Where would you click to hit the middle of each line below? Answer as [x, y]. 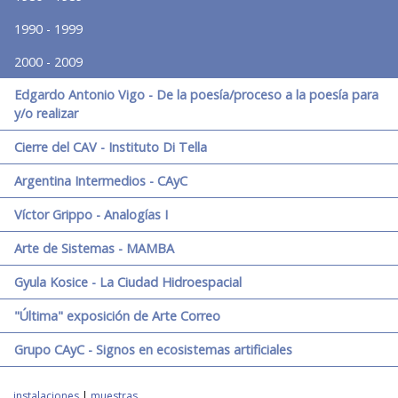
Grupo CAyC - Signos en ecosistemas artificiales [153, 350]
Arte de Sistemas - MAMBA [94, 249]
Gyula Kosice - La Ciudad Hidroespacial [128, 283]
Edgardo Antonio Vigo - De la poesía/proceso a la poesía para [196, 95]
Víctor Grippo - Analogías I [91, 215]
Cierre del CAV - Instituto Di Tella [111, 147]
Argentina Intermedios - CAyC [101, 181]
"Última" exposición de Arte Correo [117, 316]
